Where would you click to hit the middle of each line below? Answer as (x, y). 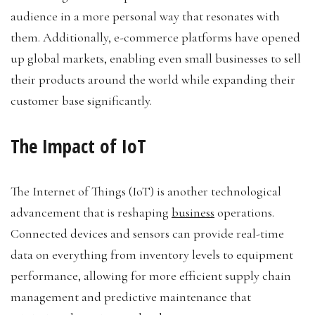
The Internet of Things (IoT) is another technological (146, 192)
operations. (244, 213)
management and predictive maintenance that (131, 297)
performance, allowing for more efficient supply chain (151, 276)
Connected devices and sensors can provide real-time (147, 234)
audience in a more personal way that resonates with (145, 17)
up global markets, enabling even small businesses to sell (156, 59)
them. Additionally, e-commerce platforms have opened (155, 38)
